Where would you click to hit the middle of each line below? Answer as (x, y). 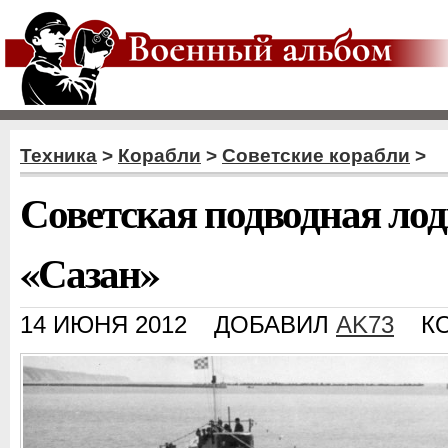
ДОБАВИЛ (275, 325)
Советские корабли (316, 155)
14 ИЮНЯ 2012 (103, 325)
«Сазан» (89, 272)
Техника (58, 155)
